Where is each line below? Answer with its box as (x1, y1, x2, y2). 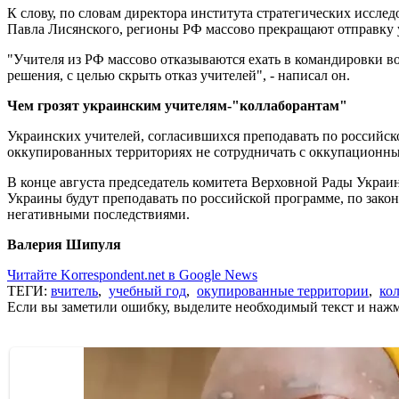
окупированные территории (197, 282, 369, 298)
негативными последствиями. (7, 206, 190, 222)
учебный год (109, 282, 186, 298)
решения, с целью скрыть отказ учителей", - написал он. (7, 67, 350, 83)
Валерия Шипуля (7, 236, 121, 252)
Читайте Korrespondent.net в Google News (7, 266, 257, 282)
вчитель (51, 282, 98, 298)
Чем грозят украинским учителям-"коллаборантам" (7, 97, 347, 113)
